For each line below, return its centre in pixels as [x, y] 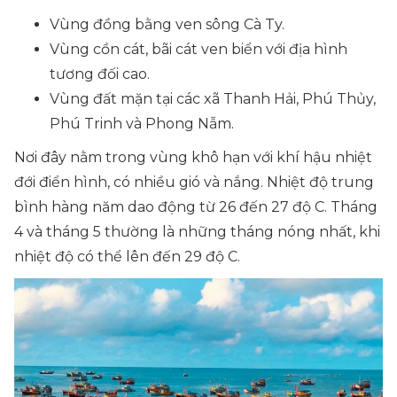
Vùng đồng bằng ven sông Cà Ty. [167, 24]
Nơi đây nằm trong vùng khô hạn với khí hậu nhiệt [193, 157]
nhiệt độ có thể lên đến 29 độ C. [127, 257]
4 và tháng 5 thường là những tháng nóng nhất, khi [197, 232]
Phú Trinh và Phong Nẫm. [142, 124]
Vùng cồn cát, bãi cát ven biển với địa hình [198, 49]
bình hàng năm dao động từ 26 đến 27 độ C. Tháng [196, 207]
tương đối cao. [100, 74]
